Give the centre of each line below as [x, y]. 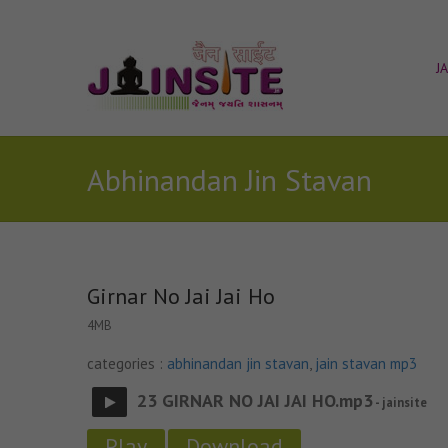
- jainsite [400, 402]
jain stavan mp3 [366, 363]
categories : [127, 363]
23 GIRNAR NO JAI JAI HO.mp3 [255, 400]
